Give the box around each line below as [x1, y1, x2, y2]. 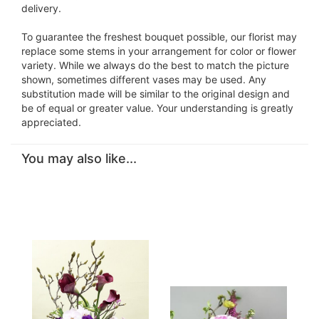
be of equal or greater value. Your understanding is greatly [21, 101, 293, 114]
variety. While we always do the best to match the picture [21, 58, 289, 71]
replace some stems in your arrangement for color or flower [21, 44, 296, 57]
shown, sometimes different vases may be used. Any [21, 73, 266, 85]
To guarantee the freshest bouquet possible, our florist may [21, 30, 297, 43]
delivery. [21, 1, 61, 14]
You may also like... [21, 150, 137, 166]
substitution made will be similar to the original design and [21, 87, 290, 100]
